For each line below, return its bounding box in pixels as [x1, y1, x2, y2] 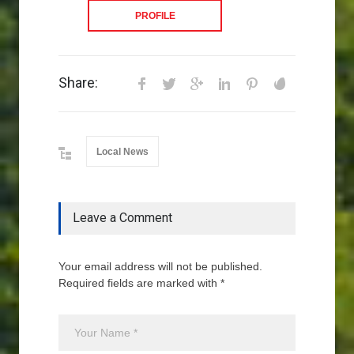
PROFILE [134, 10, 175, 21]
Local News [96, 146, 149, 157]
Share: [58, 74, 98, 91]
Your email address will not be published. [58, 260, 262, 273]
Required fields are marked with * [58, 277, 224, 289]
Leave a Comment [73, 210, 172, 225]
